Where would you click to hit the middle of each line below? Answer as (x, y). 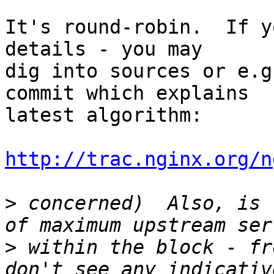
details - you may (109, 49)
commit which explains (133, 93)
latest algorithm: (104, 115)
